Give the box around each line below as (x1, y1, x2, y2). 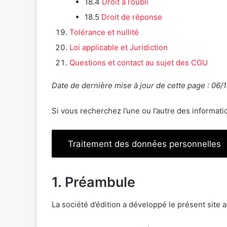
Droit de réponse (101, 12, 162, 22)
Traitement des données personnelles (68, 138, 221, 149)
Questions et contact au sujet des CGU (69, 58, 208, 68)
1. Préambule (52, 173, 135, 191)
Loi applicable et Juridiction (69, 43, 168, 53)
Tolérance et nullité (69, 27, 139, 37)
